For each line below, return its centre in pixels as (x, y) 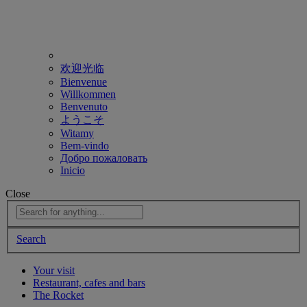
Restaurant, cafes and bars (89, 283)
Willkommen (88, 94)
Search (31, 239)
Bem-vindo (85, 145)
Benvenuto (84, 106)
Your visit (54, 271)
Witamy (77, 133)
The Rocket (58, 295)
